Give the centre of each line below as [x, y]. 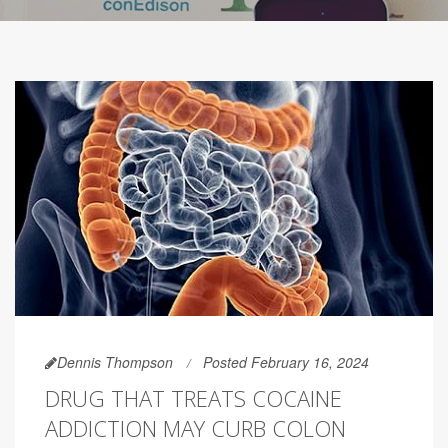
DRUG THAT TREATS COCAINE [193, 398]
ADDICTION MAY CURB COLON [195, 428]
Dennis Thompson [115, 362]
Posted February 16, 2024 [286, 362]
